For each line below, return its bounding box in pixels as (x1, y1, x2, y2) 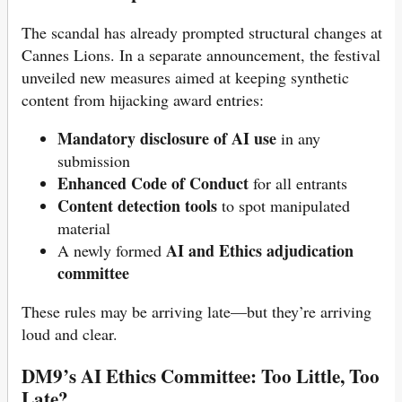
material (57, 216, 110, 239)
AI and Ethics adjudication (166, 238, 354, 262)
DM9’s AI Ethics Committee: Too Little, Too (22, 361, 380, 389)
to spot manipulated (217, 194, 350, 216)
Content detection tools (57, 193, 217, 217)
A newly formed (57, 239, 166, 261)
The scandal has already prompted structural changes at (22, 21, 382, 43)
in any (276, 127, 320, 149)
